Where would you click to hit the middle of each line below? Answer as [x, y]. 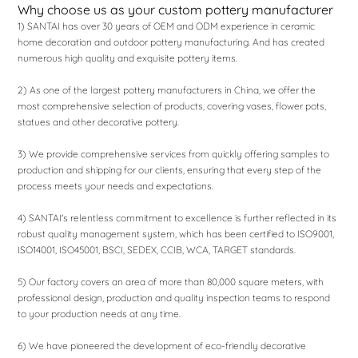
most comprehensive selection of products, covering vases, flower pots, [172, 106]
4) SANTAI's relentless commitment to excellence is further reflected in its [177, 218]
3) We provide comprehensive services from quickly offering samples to [174, 154]
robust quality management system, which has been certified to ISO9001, [176, 234]
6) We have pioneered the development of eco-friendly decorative [162, 346]
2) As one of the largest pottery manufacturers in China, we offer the [167, 90]
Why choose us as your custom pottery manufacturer [176, 10]
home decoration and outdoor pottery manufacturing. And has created [171, 42]
